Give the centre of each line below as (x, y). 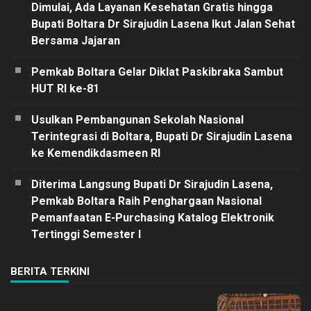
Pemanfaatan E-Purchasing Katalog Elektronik (153, 217)
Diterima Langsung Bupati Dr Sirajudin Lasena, (152, 184)
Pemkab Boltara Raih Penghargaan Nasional (146, 201)
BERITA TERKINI (50, 271)
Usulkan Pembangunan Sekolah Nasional (137, 119)
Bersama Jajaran (76, 40)
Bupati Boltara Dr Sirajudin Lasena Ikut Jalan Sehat (163, 24)
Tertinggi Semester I (86, 234)
